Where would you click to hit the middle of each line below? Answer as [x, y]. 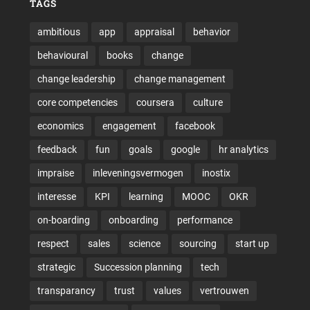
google [185, 150]
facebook [195, 126]
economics [60, 126]
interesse [56, 197]
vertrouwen [224, 291]
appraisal [154, 32]
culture [208, 103]
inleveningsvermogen [138, 173]
